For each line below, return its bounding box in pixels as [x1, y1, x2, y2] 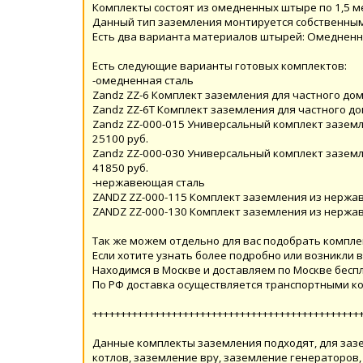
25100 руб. [92, 130, 148, 146]
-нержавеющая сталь [92, 174, 205, 190]
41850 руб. [92, 160, 148, 175]
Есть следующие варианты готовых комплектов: [92, 58, 347, 73]
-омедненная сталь [92, 72, 194, 88]
